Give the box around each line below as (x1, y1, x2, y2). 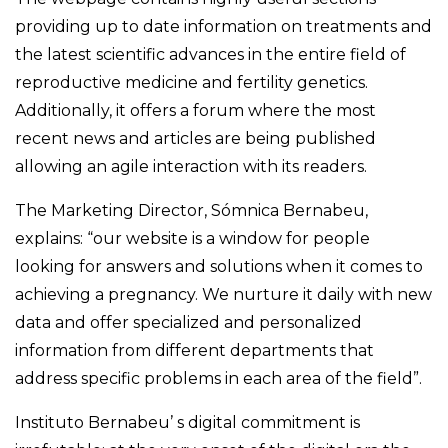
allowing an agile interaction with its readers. (15, 157, 367, 177)
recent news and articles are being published (15, 129, 376, 149)
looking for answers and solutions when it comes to (15, 257, 423, 277)
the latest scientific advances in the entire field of (15, 45, 406, 65)
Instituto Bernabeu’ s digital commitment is (15, 413, 360, 433)
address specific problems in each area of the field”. (15, 369, 422, 389)
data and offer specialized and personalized (15, 313, 362, 333)
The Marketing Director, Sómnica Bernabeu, (15, 201, 368, 221)
